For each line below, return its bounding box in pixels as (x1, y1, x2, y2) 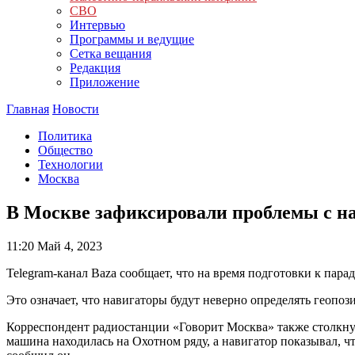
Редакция (70, 61, 120, 74)
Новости (52, 102, 99, 116)
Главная (6, 102, 49, 116)
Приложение (70, 75, 139, 89)
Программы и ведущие (70, 32, 194, 46)
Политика (38, 129, 92, 143)
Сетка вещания (70, 47, 151, 60)
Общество (38, 143, 93, 157)
